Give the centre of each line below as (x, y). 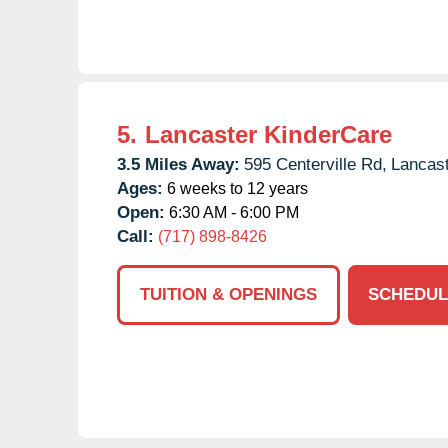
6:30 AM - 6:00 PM (232, 212)
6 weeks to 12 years (235, 188)
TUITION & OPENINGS (228, 294)
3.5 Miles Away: (178, 164)
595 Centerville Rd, (315, 164)
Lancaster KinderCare (268, 134)
